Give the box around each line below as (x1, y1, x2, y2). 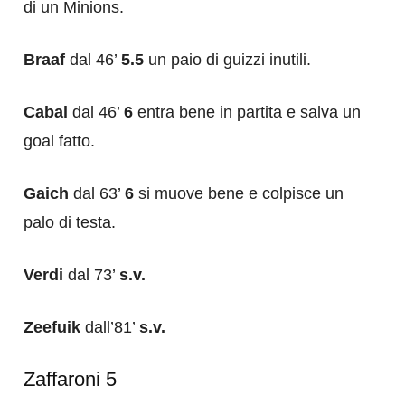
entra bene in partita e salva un (133, 102, 361, 121)
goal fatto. (24, 131, 95, 150)
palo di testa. (24, 212, 116, 231)
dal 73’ (63, 265, 119, 284)
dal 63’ (69, 184, 125, 202)
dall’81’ (80, 317, 139, 336)
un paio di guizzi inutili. (144, 50, 311, 69)
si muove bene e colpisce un (134, 184, 344, 202)
